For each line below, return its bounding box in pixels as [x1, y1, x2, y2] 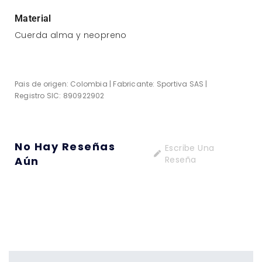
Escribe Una [164, 142, 215, 154]
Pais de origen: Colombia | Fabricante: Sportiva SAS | [15, 78, 208, 89]
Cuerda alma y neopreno [15, 29, 127, 41]
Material [15, 12, 51, 24]
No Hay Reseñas [15, 139, 115, 154]
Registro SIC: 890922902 [15, 90, 105, 101]
